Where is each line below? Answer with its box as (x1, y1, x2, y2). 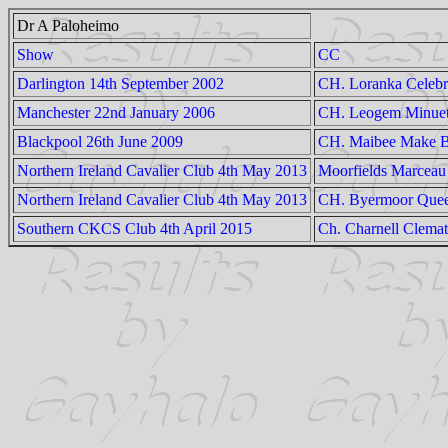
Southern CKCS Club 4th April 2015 (17, 220, 252, 237)
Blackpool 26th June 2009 (17, 133, 183, 150)
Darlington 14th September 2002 (17, 75, 224, 92)
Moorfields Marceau (318, 162, 446, 179)
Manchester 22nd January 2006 (17, 104, 215, 121)
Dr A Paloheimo (17, 17, 119, 34)
